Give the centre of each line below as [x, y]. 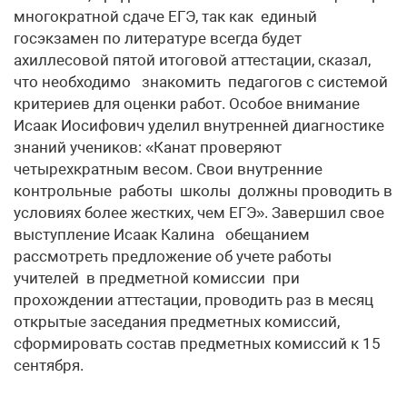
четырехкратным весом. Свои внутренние [168, 169]
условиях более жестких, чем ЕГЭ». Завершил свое [199, 213]
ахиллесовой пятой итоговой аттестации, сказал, [192, 60]
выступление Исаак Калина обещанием [162, 234]
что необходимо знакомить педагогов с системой [201, 82]
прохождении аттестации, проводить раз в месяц [194, 300]
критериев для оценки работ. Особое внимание [187, 104]
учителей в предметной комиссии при [157, 278]
